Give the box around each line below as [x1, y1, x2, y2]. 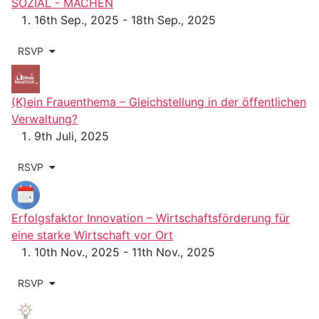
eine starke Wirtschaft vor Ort [11, 228, 173, 243]
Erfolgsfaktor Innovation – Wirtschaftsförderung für [11, 211, 290, 226]
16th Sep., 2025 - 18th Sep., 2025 [34, 13, 216, 28]
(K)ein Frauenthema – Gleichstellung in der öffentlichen [11, 95, 306, 110]
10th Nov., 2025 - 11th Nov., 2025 [34, 245, 215, 260]
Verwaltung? [11, 112, 78, 127]
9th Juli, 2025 [34, 129, 109, 144]
